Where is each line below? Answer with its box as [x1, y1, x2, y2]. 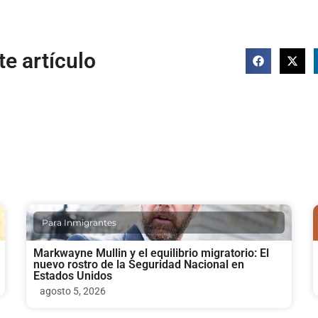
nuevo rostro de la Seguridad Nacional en [33, 257, 245, 271]
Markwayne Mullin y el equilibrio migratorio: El [33, 246, 270, 260]
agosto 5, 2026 [40, 285, 106, 297]
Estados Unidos [33, 268, 113, 283]
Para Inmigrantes [42, 216, 117, 228]
